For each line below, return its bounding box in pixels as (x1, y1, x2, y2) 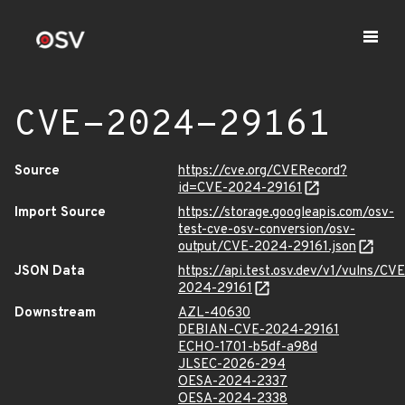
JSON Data (14, 263, 85, 280)
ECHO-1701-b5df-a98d (178, 339, 317, 356)
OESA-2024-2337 (178, 373, 287, 391)
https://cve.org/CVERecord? (178, 163, 347, 180)
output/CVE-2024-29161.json (178, 239, 356, 256)
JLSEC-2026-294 (178, 356, 286, 373)
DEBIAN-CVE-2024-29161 (178, 322, 339, 339)
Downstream (14, 305, 96, 322)
